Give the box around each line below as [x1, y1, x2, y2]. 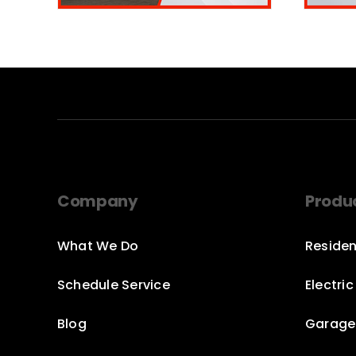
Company [56, 189, 138, 212]
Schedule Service [56, 275, 170, 294]
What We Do [56, 236, 139, 255]
